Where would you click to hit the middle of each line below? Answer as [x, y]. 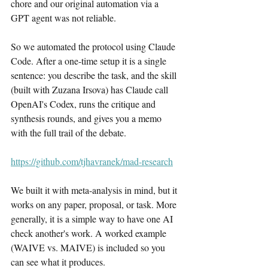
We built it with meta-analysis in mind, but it [95, 190]
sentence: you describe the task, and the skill [95, 75]
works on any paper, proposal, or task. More [95, 204]
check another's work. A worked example [90, 233]
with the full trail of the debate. [68, 133]
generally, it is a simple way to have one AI [93, 219]
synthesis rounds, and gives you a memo [87, 118]
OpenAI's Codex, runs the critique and [84, 104]
